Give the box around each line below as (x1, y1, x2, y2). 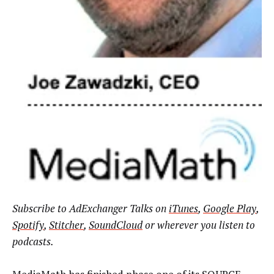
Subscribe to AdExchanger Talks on (12, 201, 169, 215)
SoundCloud (89, 217, 143, 232)
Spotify (12, 217, 44, 232)
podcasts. (12, 234, 54, 248)
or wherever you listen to (143, 217, 255, 232)
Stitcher (49, 217, 84, 232)
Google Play (203, 201, 256, 215)
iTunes (169, 201, 198, 215)
